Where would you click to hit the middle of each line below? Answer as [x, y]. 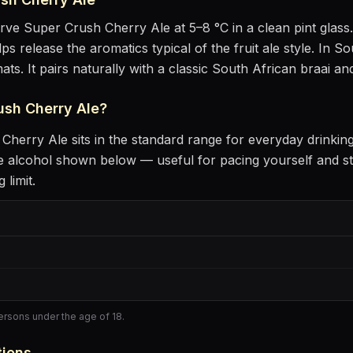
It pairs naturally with [93, 69]
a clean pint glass [298, 28]
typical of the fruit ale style [230, 48]
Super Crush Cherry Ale [97, 28]
